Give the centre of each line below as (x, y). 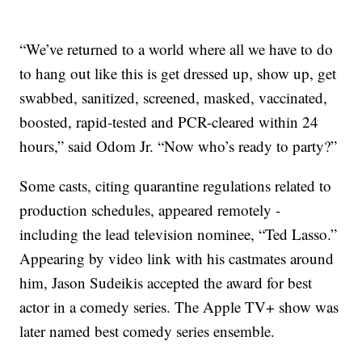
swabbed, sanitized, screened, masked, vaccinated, (174, 98)
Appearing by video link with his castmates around (177, 259)
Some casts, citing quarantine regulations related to (176, 186)
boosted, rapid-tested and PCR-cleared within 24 (169, 122)
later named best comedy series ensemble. (147, 331)
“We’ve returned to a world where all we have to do (177, 49)
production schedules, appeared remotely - (150, 210)
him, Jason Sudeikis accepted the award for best (166, 283)
